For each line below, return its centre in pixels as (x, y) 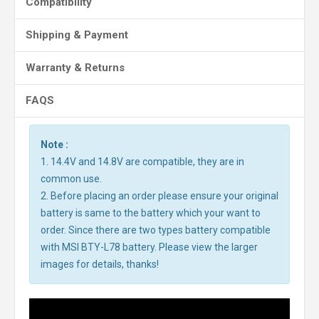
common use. (71, 179)
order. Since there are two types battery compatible (156, 230)
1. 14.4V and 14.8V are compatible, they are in (142, 162)
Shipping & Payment (77, 35)
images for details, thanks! (100, 264)
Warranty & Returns (75, 68)
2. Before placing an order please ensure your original (159, 196)
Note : (54, 145)
